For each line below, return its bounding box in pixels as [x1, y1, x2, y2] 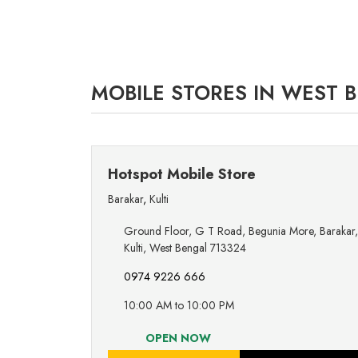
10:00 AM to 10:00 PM [124, 297, 234, 314]
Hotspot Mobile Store [108, 164, 256, 185]
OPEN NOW [141, 330, 211, 347]
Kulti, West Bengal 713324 [124, 240, 246, 257]
